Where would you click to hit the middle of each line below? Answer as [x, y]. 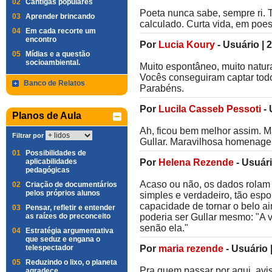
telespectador [49, 248]
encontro [41, 39]
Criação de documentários [71, 185]
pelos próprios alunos [63, 193]
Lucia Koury [187, 45]
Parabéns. [162, 88]
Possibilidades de [56, 153]
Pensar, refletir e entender [70, 208]
